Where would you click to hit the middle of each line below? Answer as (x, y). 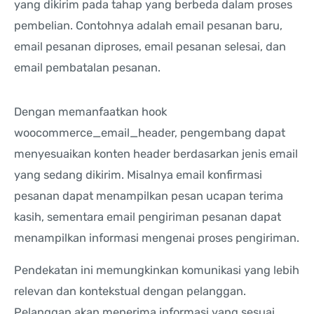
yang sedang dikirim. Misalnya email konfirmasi (138, 175)
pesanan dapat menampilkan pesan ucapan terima (149, 196)
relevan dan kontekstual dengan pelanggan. (130, 292)
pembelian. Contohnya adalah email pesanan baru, (148, 26)
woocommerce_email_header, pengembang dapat (150, 132)
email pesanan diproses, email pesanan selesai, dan (150, 47)
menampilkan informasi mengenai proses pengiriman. (157, 238)
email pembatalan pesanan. (87, 68)
